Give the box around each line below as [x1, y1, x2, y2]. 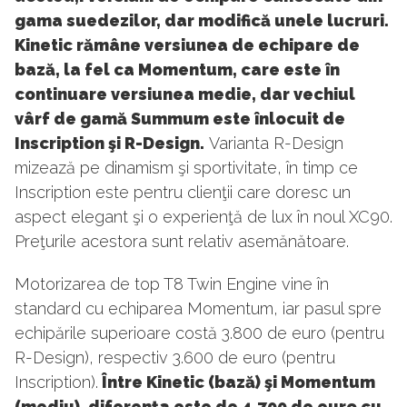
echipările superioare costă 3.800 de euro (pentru [15, 323, 384, 343]
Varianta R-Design [204, 134, 343, 154]
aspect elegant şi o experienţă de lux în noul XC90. [15, 207, 392, 227]
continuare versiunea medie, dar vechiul [15, 84, 355, 104]
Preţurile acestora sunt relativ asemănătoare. [15, 232, 349, 252]
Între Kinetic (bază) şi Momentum [98, 372, 375, 392]
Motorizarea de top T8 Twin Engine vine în [15, 274, 329, 294]
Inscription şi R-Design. [15, 134, 204, 154]
